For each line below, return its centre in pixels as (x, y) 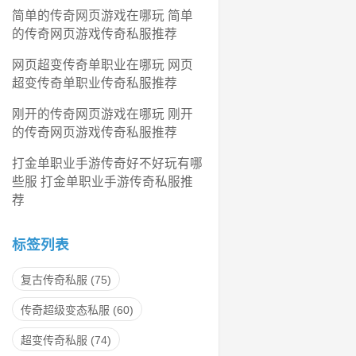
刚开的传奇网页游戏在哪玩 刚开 (103, 114)
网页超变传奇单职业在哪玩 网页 (103, 64)
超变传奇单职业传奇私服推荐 (95, 83)
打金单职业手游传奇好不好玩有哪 (107, 163)
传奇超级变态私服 (65, 310)
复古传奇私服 (54, 280)
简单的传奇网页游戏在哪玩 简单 (103, 15)
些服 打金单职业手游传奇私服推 (103, 181)
